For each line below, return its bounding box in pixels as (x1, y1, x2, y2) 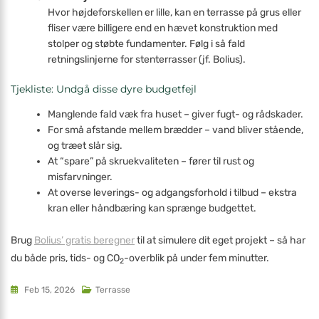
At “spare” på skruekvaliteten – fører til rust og (48, 155, 255, 167)
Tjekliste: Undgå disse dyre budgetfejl (11, 83, 197, 95)
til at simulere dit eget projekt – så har (135, 234, 305, 246)
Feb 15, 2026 (24, 285, 75, 295)
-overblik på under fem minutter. (124, 252, 269, 264)
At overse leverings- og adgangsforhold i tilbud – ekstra (48, 187, 298, 199)
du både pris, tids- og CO (11, 252, 120, 264)
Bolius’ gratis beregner (34, 234, 135, 246)
